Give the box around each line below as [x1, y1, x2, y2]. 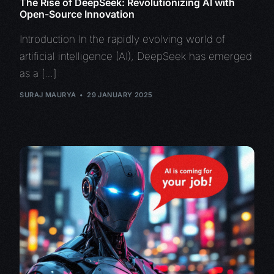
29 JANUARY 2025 [87, 91, 153, 100]
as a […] [20, 67, 57, 80]
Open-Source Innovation [20, 7, 135, 20]
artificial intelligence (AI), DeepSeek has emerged [20, 50, 253, 62]
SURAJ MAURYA [20, 91, 76, 100]
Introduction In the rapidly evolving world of [20, 32, 226, 45]
